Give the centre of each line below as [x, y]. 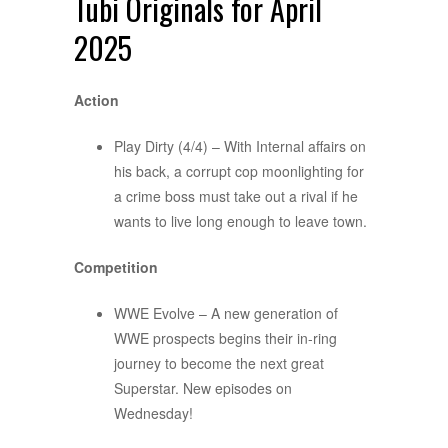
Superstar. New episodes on [203, 388]
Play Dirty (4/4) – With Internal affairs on [240, 146]
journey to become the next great [219, 363]
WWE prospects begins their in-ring [225, 338]
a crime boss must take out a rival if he [236, 196]
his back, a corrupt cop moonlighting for [239, 171]
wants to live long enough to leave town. [240, 221]
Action [96, 100]
